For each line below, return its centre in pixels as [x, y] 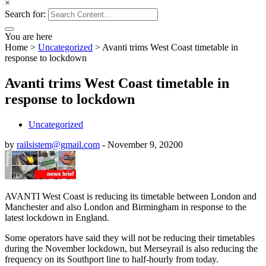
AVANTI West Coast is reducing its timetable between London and [131, 196]
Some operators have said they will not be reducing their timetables [130, 237]
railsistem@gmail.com [58, 144]
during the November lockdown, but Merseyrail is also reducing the [131, 248]
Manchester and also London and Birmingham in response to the [126, 207]
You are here [28, 36]
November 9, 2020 [143, 144]
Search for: [25, 14]
